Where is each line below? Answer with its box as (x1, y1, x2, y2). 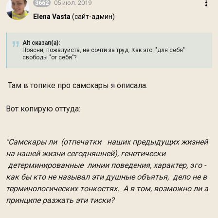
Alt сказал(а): (22, 39, 60, 46)
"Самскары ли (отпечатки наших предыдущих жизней (6, 137, 208, 146)
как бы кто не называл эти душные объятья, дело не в (6, 172, 207, 182)
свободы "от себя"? (22, 54, 76, 61)
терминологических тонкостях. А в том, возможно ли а (6, 184, 208, 193)
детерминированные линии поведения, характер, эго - (6, 161, 206, 170)
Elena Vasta (33, 13, 71, 20)
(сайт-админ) (72, 13, 115, 20)
